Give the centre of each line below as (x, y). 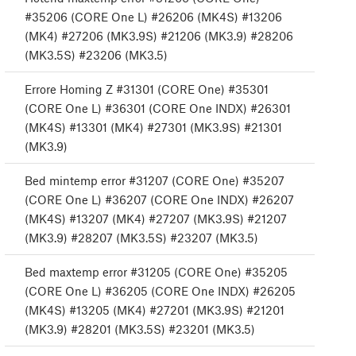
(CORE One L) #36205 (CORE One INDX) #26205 (160, 291)
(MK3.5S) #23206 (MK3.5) (96, 55)
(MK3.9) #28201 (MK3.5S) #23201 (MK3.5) (140, 329)
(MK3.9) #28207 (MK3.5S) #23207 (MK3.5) (141, 238)
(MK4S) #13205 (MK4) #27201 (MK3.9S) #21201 (155, 310)
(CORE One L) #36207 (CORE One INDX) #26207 (159, 200)
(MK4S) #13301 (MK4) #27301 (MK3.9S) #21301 (153, 128)
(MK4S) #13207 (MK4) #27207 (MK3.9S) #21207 (156, 219)
